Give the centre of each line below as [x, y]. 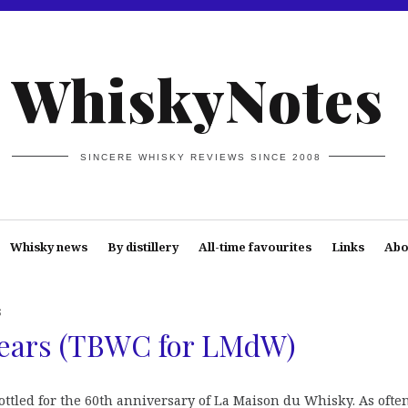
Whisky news [48, 247]
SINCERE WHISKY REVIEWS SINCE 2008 [201, 157]
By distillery [143, 247]
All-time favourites [255, 247]
